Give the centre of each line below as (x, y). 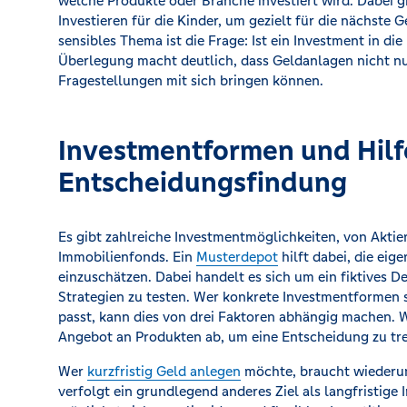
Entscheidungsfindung (203, 182)
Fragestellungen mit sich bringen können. (191, 80)
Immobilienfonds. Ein (127, 257)
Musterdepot (237, 257)
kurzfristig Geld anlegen (164, 371)
